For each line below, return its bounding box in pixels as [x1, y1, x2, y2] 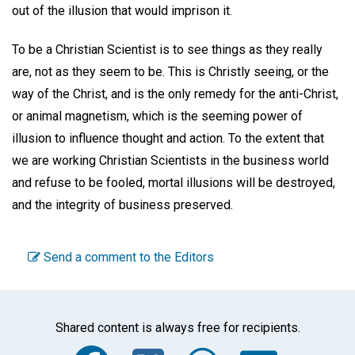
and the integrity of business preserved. [12, 197, 233, 212]
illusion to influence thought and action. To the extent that [12, 130, 324, 146]
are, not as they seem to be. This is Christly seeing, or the [12, 63, 329, 79]
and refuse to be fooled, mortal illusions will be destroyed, [12, 174, 335, 190]
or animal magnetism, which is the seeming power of [12, 108, 303, 124]
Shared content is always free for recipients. [55, 319, 300, 335]
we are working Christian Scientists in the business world [12, 152, 329, 168]
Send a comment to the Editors [40, 249, 214, 265]
